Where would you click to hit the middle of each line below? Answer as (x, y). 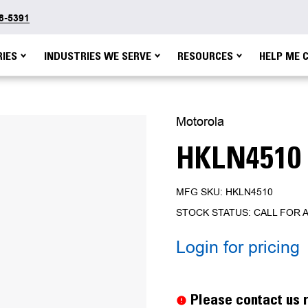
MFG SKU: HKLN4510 (224, 192)
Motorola (200, 121)
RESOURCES (205, 56)
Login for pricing (238, 247)
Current (193, 274)
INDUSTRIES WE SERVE (98, 56)
